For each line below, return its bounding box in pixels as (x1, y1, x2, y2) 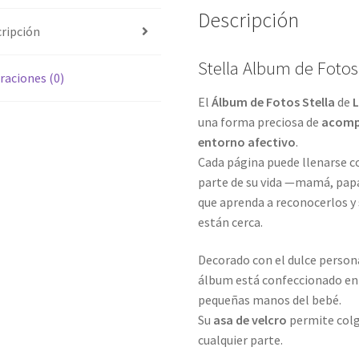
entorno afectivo (198, 133, 296, 150)
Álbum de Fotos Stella (212, 93, 336, 110)
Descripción (198, 6, 300, 33)
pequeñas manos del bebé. (198, 292, 342, 309)
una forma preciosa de (198, 113, 322, 130)
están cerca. (198, 213, 264, 230)
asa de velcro (213, 312, 288, 329)
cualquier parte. (198, 332, 284, 349)
